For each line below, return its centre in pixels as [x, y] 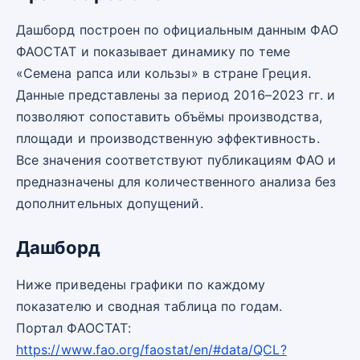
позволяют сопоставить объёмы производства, [169, 117]
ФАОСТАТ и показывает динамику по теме [153, 52]
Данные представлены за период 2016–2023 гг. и [176, 95]
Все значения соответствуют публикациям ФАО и [176, 160]
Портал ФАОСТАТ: [74, 327]
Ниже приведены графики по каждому [141, 284]
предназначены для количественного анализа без [176, 182]
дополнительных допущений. [110, 204]
